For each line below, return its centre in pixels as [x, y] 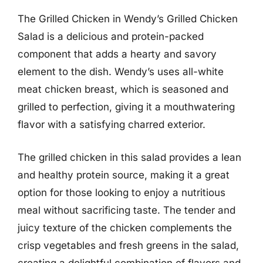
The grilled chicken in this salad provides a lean [129, 157]
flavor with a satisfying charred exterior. [112, 124]
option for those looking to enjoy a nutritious [122, 192]
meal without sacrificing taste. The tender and [127, 210]
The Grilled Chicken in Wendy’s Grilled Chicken [128, 19]
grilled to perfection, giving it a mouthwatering [126, 107]
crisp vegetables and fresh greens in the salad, [128, 245]
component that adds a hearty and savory [117, 54]
